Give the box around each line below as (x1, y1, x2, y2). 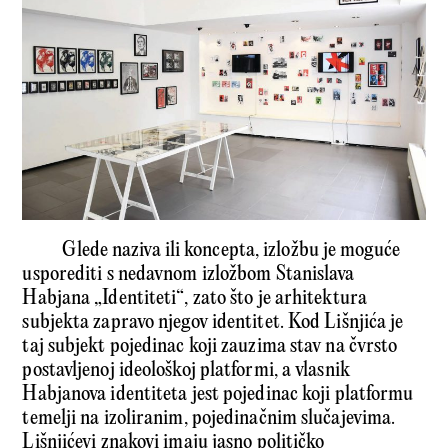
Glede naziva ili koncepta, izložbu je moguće (62, 238, 400, 262)
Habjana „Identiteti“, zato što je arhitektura (22, 286, 367, 310)
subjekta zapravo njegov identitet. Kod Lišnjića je (22, 310, 404, 334)
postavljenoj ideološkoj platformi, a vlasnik (22, 358, 350, 382)
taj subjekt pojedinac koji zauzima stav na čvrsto (22, 334, 398, 358)
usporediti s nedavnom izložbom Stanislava (22, 262, 355, 286)
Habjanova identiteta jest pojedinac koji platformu (22, 382, 414, 406)
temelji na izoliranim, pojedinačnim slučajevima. (22, 406, 396, 430)
